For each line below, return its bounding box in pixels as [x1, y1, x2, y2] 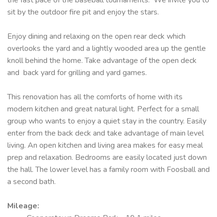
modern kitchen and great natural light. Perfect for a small [7, 103, 199, 114]
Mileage [7, 200, 37, 211]
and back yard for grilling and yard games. [7, 67, 149, 78]
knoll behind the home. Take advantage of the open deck [7, 55, 197, 66]
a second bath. [7, 176, 56, 187]
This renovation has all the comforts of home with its [7, 91, 183, 102]
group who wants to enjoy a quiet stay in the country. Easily [7, 115, 206, 126]
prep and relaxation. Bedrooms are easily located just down [7, 152, 207, 163]
